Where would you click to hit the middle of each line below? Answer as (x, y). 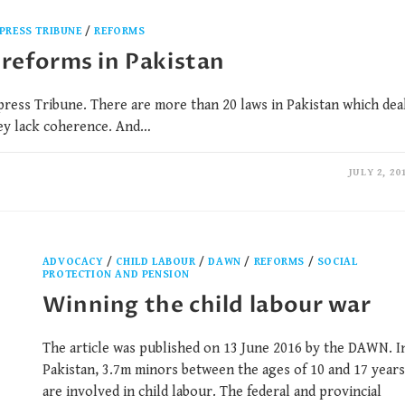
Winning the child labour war (207, 305)
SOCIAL (337, 261)
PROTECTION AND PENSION (116, 274)
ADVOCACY (73, 261)
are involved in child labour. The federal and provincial (212, 391)
